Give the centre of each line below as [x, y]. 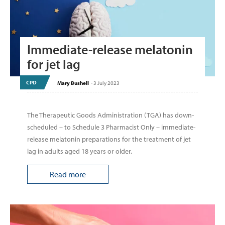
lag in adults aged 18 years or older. [80, 151]
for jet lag [54, 64]
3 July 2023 [106, 83]
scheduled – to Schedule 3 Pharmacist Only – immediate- [111, 127]
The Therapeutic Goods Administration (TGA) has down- [110, 115]
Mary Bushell [73, 83]
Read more [68, 174]
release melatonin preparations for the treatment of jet [109, 139]
